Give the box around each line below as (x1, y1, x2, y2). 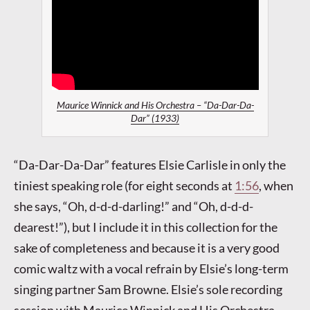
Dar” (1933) (131, 113, 179, 125)
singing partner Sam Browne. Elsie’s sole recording (14, 281, 282, 297)
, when (259, 177, 293, 193)
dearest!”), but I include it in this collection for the (14, 219, 277, 235)
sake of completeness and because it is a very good (14, 239, 280, 255)
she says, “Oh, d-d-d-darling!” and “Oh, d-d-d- (14, 198, 253, 214)
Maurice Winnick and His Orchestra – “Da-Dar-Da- (56, 100, 254, 111)
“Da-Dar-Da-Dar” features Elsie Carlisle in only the (14, 156, 286, 172)
